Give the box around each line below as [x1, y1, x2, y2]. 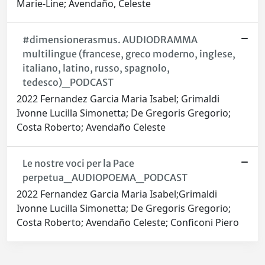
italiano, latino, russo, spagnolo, [22, 62, 170, 75]
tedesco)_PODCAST [22, 76, 114, 89]
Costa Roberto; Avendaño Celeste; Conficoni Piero [17, 216, 239, 230]
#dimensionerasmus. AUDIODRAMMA [22, 34, 198, 46]
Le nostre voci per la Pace [22, 157, 134, 170]
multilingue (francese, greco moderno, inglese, [22, 48, 235, 60]
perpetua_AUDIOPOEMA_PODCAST [22, 172, 188, 184]
